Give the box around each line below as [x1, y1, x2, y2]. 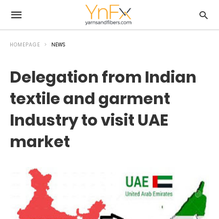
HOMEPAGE [10, 41, 40, 48]
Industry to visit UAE [10, 109, 168, 131]
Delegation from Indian [10, 66, 197, 88]
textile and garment [10, 88, 170, 109]
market [10, 131, 70, 153]
